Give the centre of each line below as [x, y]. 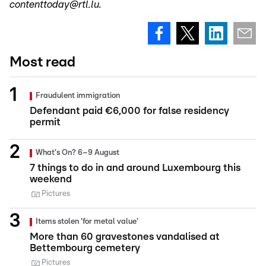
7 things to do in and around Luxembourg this [135, 167]
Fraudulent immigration [78, 96]
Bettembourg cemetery [85, 248]
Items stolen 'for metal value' [87, 221]
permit [45, 122]
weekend [51, 179]
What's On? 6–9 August [77, 153]
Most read [42, 62]
